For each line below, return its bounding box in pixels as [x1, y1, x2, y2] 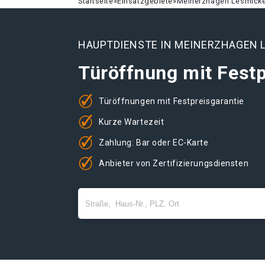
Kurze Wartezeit [99, 117, 164, 127]
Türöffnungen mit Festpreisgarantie [99, 96, 245, 106]
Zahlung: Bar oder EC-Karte [99, 137, 209, 147]
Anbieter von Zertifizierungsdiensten [99, 158, 249, 168]
